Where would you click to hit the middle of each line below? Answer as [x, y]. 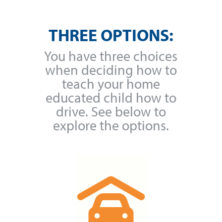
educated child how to [111, 97]
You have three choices [111, 55]
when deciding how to [111, 69]
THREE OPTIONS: [111, 35]
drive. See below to [111, 111]
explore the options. [111, 125]
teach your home [111, 83]
